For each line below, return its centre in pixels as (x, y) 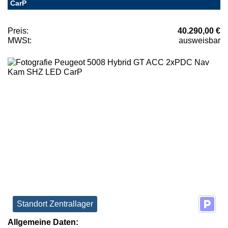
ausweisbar (199, 41)
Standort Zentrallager (55, 204)
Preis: (18, 31)
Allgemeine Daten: (43, 222)
